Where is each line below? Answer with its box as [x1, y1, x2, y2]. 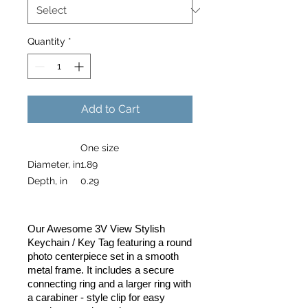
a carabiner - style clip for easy [27, 291, 165, 303]
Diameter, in [27, 158, 80, 170]
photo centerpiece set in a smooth [27, 250, 179, 262]
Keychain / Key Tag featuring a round [27, 236, 192, 248]
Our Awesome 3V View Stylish [27, 223, 165, 234]
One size [80, 142, 119, 153]
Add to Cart [80, 102, 140, 115]
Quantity [27, 35, 65, 47]
